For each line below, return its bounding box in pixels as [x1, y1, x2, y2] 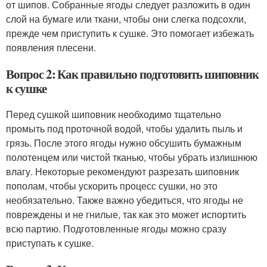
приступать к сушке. [6, 236, 94, 250]
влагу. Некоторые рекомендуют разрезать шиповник [6, 164, 239, 178]
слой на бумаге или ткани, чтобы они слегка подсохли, [6, 12, 246, 26]
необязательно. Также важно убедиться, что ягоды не [6, 193, 243, 207]
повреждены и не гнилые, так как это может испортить [6, 207, 246, 221]
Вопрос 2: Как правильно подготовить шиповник [6, 65, 259, 83]
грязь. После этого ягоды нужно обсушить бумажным [6, 136, 241, 150]
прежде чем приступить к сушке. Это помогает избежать [6, 26, 254, 40]
